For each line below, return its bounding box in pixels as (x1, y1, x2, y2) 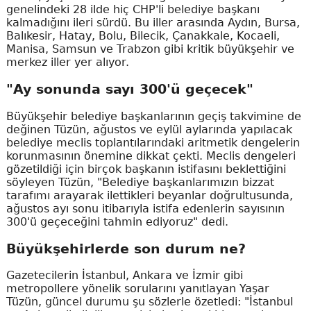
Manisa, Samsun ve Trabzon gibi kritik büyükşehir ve (6, 42, 294, 56)
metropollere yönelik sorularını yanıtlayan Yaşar (6, 282, 269, 296)
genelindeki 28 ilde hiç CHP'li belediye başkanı (6, 3, 260, 17)
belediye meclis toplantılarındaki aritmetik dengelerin (6, 135, 300, 149)
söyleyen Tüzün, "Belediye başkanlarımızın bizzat (6, 175, 274, 189)
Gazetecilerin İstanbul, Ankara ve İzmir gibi (6, 269, 243, 283)
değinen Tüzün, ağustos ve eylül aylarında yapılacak (6, 122, 292, 136)
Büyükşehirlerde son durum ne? (6, 241, 246, 256)
